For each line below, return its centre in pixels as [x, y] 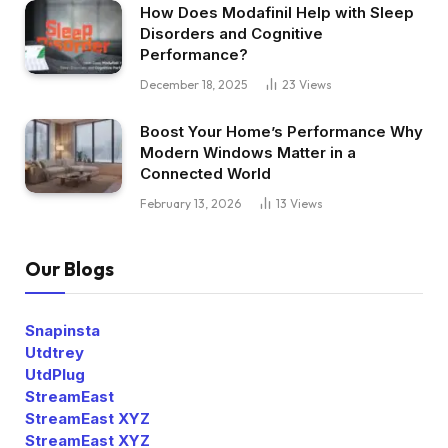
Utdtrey [54, 352]
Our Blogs [69, 268]
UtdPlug [55, 374]
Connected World [205, 173]
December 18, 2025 [193, 84]
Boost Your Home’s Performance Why [281, 131]
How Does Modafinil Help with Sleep [277, 12]
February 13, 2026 [190, 203]
